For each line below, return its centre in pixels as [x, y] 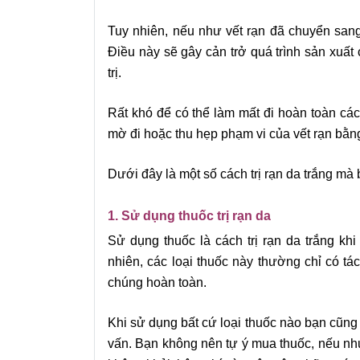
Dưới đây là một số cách [179, 174]
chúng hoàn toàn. [157, 283]
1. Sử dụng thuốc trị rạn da [189, 216]
